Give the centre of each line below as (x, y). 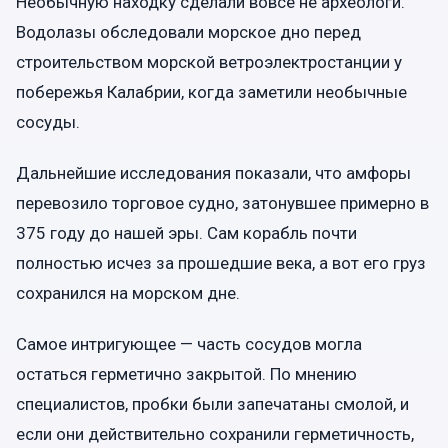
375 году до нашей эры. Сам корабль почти (186, 232)
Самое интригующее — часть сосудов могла (189, 344)
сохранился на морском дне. (128, 292)
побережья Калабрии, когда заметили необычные (211, 91)
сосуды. (48, 121)
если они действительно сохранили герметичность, (215, 434)
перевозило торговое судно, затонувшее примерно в (222, 202)
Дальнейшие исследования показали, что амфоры (213, 172)
